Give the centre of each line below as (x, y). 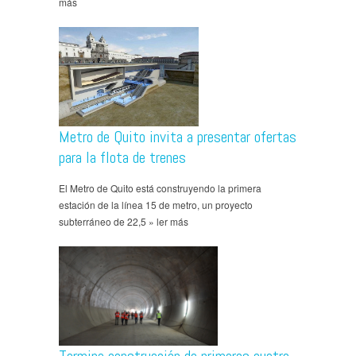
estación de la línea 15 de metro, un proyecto (156, 204)
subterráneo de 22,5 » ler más (124, 221)
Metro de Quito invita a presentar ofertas (178, 136)
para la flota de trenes (122, 157)
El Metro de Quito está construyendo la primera (160, 188)
